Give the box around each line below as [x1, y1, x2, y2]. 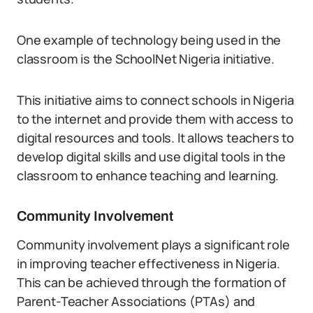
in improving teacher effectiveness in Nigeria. [17, 255, 280, 272]
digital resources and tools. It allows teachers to [17, 129, 295, 147]
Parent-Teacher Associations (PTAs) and [17, 293, 256, 310]
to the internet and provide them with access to [17, 110, 293, 128]
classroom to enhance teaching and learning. [17, 167, 279, 184]
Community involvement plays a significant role [17, 236, 290, 254]
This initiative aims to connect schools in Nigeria [17, 92, 295, 109]
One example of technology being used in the [17, 31, 282, 49]
